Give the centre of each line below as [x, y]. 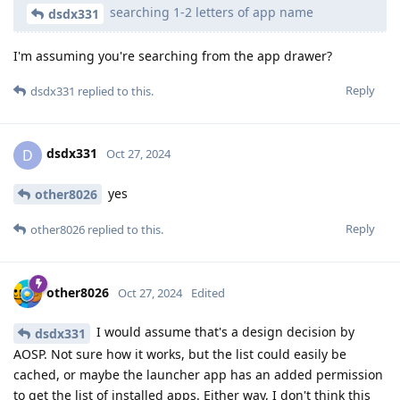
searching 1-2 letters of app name [210, 12]
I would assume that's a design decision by [224, 332]
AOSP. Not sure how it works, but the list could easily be [180, 354]
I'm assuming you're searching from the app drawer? [173, 55]
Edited [208, 293]
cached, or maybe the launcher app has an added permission [198, 375]
